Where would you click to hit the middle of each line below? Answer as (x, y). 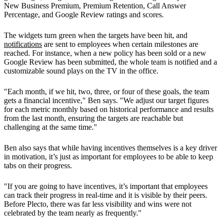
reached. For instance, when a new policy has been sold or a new (105, 53)
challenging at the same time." (51, 127)
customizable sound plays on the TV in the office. (81, 71)
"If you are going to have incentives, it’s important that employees (106, 186)
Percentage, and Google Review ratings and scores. (84, 15)
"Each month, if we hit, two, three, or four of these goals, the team (107, 92)
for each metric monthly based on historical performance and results (109, 110)
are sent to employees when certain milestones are (120, 44)
